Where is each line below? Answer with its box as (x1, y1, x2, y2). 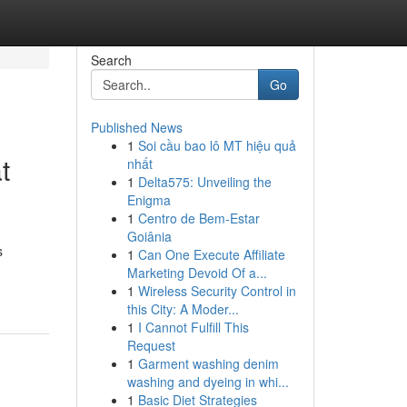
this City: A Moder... (126, 300, 239, 318)
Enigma (126, 191, 171, 209)
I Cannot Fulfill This (137, 318, 249, 336)
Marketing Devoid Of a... (126, 263, 267, 282)
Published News (90, 118, 183, 136)
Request (126, 336, 175, 354)
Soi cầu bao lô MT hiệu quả (137, 136, 296, 154)
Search (90, 51, 132, 69)
